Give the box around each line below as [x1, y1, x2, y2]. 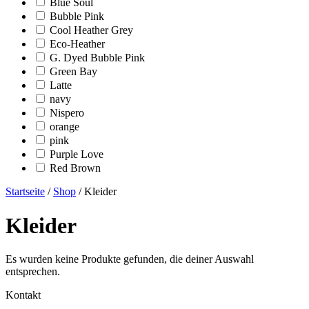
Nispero [50, 107, 84, 119]
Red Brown [50, 162, 101, 175]
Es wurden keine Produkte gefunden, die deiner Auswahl [6, 253, 254, 266]
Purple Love [50, 148, 103, 161]
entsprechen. [6, 266, 60, 278]
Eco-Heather [50, 38, 105, 50]
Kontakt [6, 289, 41, 301]
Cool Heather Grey [50, 24, 133, 37]
